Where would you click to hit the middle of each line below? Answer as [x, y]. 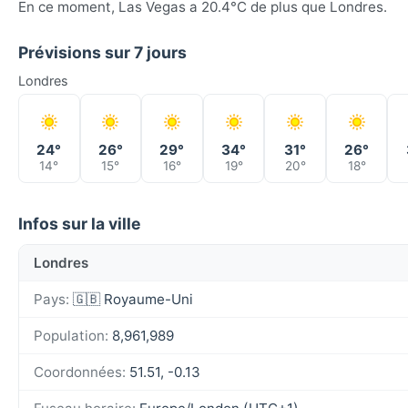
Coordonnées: [80, 372]
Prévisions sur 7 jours [102, 52]
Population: [71, 335]
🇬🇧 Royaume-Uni [131, 299]
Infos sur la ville [80, 223]
